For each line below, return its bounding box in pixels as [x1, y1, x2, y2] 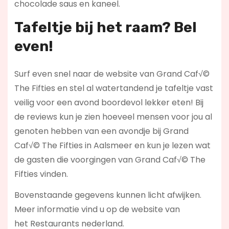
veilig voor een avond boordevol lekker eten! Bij [14, 97, 203, 109]
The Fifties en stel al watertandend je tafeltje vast [14, 82, 213, 95]
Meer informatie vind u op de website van [14, 203, 180, 216]
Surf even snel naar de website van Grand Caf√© [14, 68, 210, 80]
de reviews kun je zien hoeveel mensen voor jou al [14, 111, 212, 123]
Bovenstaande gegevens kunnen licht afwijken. [14, 189, 201, 201]
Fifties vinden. [14, 168, 68, 180]
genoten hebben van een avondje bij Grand [14, 125, 189, 138]
